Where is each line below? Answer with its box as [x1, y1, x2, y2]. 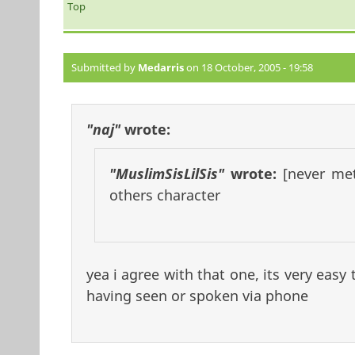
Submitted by [71, 60, 138, 75]
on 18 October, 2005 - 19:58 [183, 60, 313, 75]
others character [109, 185, 220, 205]
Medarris [137, 60, 184, 75]
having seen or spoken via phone [86, 286, 308, 306]
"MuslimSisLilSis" [109, 164, 224, 184]
